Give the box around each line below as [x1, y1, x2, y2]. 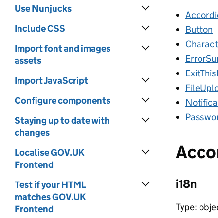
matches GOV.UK [15, 191, 86, 202]
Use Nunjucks [15, 3, 72, 14]
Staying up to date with [15, 115, 110, 126]
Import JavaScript [15, 75, 88, 86]
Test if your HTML [15, 179, 86, 190]
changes [15, 127, 50, 138]
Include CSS [15, 23, 65, 34]
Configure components [15, 95, 110, 106]
